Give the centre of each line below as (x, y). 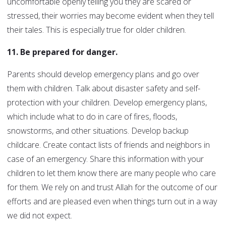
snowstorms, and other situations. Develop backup (98, 131)
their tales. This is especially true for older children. (97, 30)
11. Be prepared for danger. (62, 52)
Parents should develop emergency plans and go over (103, 74)
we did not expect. (40, 216)
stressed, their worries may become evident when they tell (110, 16)
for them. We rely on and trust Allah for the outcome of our (112, 187)
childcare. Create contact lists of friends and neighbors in (108, 145)
